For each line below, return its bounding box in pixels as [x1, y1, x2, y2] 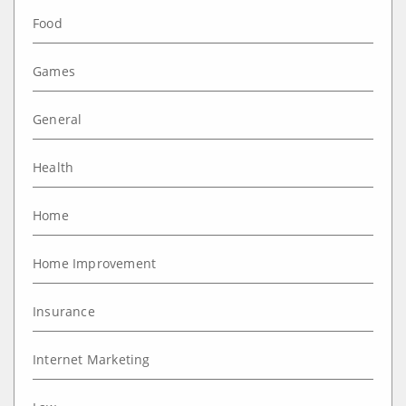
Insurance [33, 302, 95, 320]
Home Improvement [33, 254, 157, 272]
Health [33, 158, 74, 176]
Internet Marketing [33, 350, 150, 368]
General [33, 110, 82, 128]
